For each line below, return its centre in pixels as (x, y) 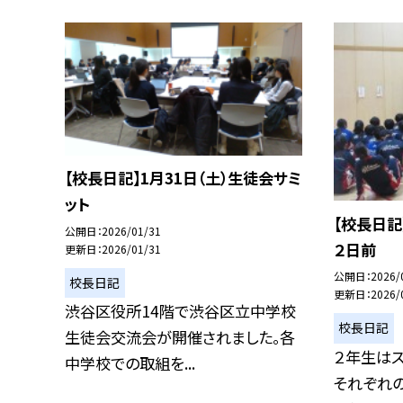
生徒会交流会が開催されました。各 (180, 337)
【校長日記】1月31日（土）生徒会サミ (183, 178)
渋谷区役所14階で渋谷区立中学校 (180, 311)
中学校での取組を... (130, 363)
